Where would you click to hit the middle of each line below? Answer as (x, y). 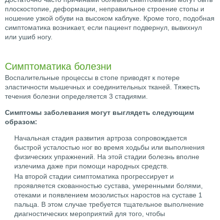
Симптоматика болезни (58, 66)
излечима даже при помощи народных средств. (91, 166)
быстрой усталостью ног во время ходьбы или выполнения (110, 148)
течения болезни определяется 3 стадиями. (76, 96)
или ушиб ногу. (29, 37)
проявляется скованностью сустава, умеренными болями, (109, 186)
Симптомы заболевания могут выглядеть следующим (99, 113)
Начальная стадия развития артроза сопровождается (101, 138)
